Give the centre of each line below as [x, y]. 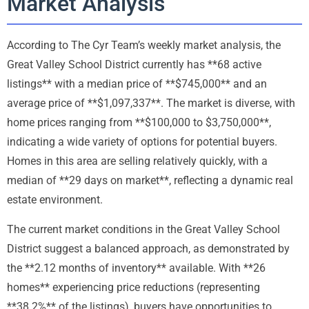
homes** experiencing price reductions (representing [133, 288]
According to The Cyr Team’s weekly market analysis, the [144, 46]
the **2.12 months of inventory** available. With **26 [136, 268]
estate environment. [55, 200]
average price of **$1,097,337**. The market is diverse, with [151, 103]
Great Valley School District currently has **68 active [134, 65]
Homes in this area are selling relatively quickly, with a [137, 161]
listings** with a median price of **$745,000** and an [137, 84]
